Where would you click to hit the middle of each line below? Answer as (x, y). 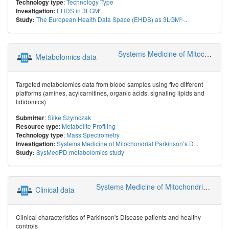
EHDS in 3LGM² (79, 10)
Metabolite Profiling (89, 126)
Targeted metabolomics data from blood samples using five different (109, 84)
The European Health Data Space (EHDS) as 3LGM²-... (112, 19)
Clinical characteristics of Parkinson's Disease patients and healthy (108, 217)
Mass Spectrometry (93, 134)
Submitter (30, 118)
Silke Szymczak (69, 117)
